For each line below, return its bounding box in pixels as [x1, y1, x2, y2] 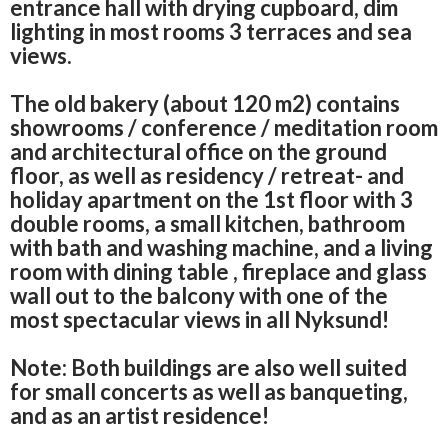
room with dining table [10, 258, 233, 286]
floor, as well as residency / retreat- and [10, 162, 404, 190]
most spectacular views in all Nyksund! [10, 306, 389, 334]
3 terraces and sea [229, 18, 412, 46]
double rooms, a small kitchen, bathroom [10, 210, 405, 238]
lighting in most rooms [10, 18, 229, 46]
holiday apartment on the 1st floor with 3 [10, 186, 413, 214]
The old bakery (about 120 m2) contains [10, 90, 400, 118]
